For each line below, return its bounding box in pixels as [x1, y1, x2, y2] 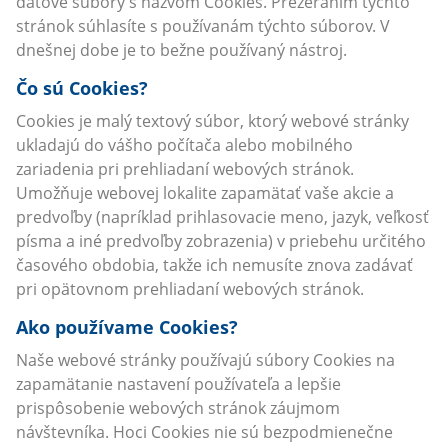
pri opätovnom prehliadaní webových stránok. [16, 278, 364, 300]
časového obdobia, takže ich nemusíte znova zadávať [16, 254, 413, 276]
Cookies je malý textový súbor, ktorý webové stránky [16, 110, 409, 132]
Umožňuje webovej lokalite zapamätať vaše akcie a [16, 182, 394, 204]
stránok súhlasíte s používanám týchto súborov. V [16, 15, 390, 37]
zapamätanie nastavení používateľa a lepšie [16, 373, 341, 395]
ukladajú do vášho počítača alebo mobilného [16, 134, 353, 156]
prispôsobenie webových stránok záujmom [16, 397, 340, 419]
